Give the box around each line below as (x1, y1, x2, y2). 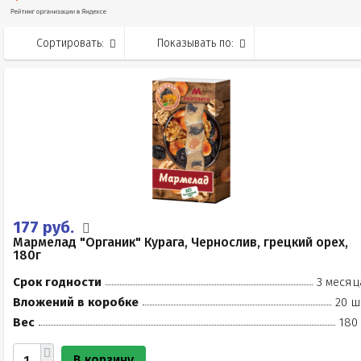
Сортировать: (36, 36, 104, 50)
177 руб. (13, 218, 78, 237)
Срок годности (13, 275, 102, 289)
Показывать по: (157, 36, 234, 50)
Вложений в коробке (13, 295, 139, 309)
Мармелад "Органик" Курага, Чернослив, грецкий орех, (13, 234, 348, 250)
